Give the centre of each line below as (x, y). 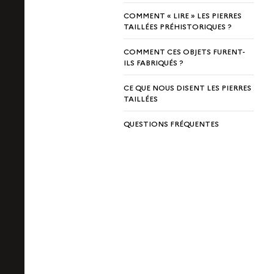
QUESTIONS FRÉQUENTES (171, 123)
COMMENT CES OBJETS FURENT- (184, 51)
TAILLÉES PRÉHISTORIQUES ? (178, 26)
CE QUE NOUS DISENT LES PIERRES (187, 87)
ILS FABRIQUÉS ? (154, 62)
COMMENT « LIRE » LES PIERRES (183, 15)
